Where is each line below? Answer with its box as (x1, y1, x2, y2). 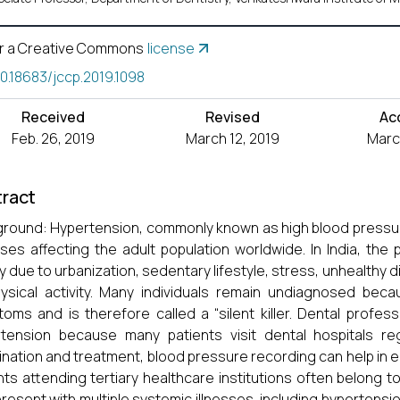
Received (21, 107, 86, 127)
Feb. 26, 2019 (12, 129, 96, 148)
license (147, 38, 195, 58)
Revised (205, 107, 261, 127)
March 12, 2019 (186, 129, 280, 148)
